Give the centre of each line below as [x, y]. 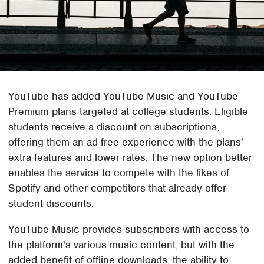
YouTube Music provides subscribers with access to [129, 229]
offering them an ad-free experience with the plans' [126, 142]
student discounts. [51, 203]
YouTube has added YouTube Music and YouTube [123, 96]
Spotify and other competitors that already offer [118, 188]
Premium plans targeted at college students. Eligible [128, 111]
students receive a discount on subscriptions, [114, 126]
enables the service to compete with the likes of [119, 172]
